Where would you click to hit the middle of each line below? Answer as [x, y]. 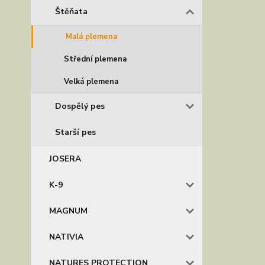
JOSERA [65, 159]
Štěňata [71, 12]
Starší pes [75, 132]
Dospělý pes [80, 106]
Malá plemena [91, 37]
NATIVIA [66, 237]
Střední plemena [95, 59]
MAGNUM [68, 211]
